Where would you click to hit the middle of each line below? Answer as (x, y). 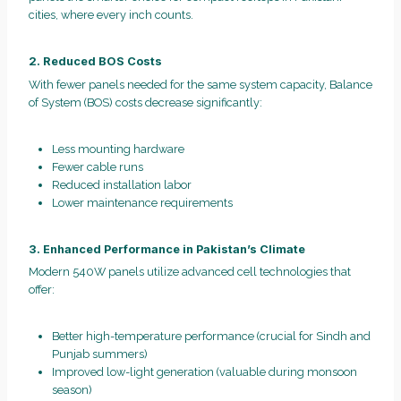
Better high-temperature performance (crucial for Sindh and (211, 337)
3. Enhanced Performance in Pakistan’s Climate (167, 249)
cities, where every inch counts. (111, 15)
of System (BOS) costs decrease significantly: (145, 102)
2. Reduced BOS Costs (95, 62)
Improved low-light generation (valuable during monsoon (204, 372)
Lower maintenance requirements (142, 202)
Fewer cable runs (97, 166)
